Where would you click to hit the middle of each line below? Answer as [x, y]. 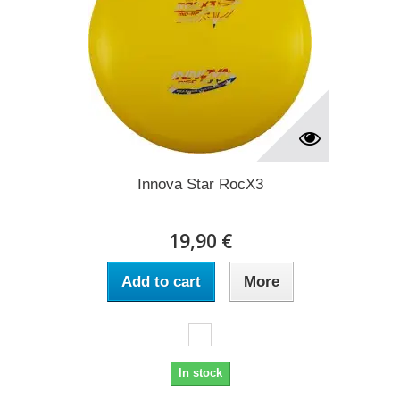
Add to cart [161, 281]
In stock [200, 372]
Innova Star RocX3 [200, 184]
